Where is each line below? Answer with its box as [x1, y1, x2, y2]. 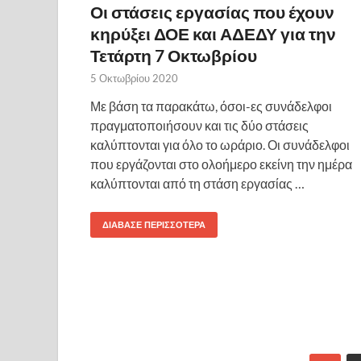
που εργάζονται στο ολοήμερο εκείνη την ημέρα [90, 156, 352, 172]
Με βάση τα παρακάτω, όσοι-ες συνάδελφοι [90, 98, 332, 114]
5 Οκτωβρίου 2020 [90, 72, 178, 85]
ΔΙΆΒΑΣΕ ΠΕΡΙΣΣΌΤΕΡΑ [102, 219, 205, 231]
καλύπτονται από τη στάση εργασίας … [90, 176, 305, 192]
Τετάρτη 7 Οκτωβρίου [90, 45, 257, 66]
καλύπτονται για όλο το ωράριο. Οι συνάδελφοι [90, 137, 350, 153]
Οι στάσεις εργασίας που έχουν [90, 2, 334, 23]
